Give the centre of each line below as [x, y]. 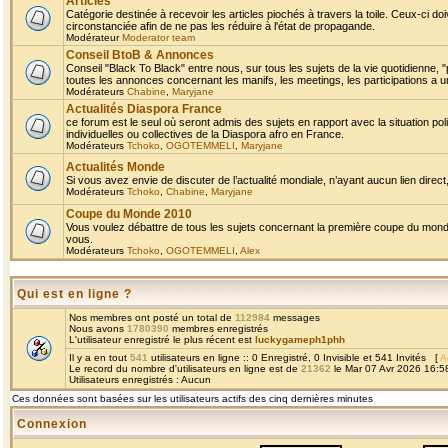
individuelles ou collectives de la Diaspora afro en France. [205, 134]
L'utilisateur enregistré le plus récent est [162, 339]
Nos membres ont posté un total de [152, 317]
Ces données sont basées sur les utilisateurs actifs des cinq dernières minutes [192, 398]
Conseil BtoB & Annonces [140, 55]
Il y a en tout [99, 357]
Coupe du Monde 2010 [129, 214]
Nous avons [98, 328]
